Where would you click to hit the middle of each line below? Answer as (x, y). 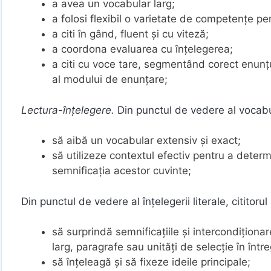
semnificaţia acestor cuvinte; (122, 171)
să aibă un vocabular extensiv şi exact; (146, 140)
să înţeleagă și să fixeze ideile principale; (151, 262)
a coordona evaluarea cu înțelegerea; (142, 49)
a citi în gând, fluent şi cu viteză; (130, 34)
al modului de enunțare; (110, 79)
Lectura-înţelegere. (69, 110)
